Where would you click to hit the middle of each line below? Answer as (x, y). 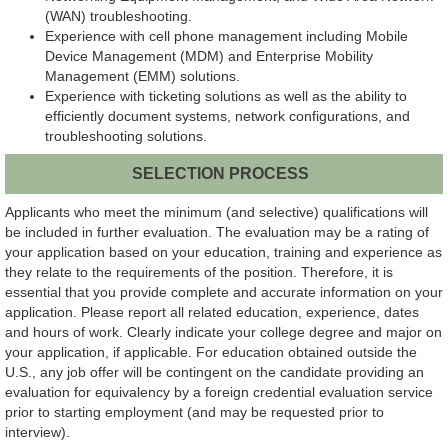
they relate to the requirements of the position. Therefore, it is (199, 271)
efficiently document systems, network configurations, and (227, 116)
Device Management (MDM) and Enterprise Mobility (209, 56)
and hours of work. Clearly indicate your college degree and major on (223, 331)
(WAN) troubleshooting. (118, 16)
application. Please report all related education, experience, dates (212, 311)
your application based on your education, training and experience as (223, 251)
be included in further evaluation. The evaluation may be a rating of (217, 231)
